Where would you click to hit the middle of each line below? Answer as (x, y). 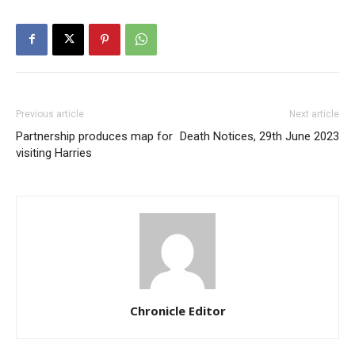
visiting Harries (54, 153)
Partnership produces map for (94, 136)
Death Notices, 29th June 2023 (260, 136)
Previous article (50, 114)
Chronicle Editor (177, 310)
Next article (314, 114)
